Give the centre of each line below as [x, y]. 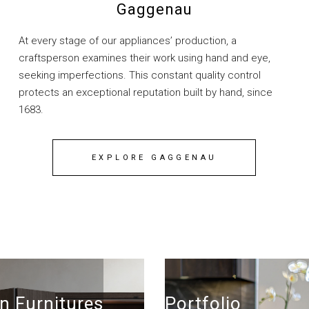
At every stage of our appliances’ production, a [127, 41]
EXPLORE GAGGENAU [154, 158]
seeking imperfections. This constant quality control [139, 76]
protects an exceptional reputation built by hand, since [145, 93]
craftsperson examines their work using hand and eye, [144, 58]
